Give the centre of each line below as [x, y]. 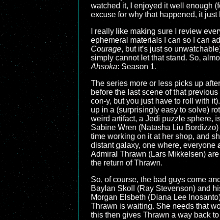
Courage [106, 49]
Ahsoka [104, 67]
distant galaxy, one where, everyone [154, 145]
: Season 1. [137, 67]
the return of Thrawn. [127, 163]
